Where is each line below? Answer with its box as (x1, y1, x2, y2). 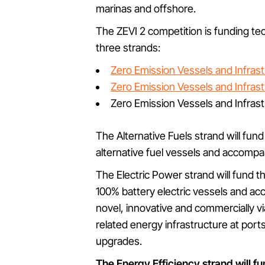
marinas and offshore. (96, 2, 196, 15)
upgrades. (96, 235, 142, 247)
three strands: (96, 41, 160, 54)
